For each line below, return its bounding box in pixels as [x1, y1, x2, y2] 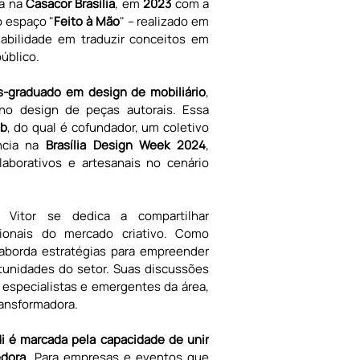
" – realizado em [119, 13, 210, 30]
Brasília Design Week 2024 [39, 137, 207, 153]
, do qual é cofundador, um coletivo [6, 119, 209, 136]
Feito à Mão [54, 13, 120, 30]
